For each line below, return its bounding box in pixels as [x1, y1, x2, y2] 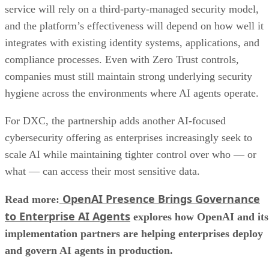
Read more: [5, 193, 59, 205]
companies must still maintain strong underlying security [5, 70, 252, 82]
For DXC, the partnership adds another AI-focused [5, 114, 226, 127]
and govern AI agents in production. [5, 244, 173, 256]
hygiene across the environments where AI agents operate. [5, 86, 259, 99]
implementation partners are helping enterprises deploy [5, 227, 263, 240]
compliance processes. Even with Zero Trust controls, [5, 53, 239, 65]
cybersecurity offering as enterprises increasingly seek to [5, 131, 252, 144]
